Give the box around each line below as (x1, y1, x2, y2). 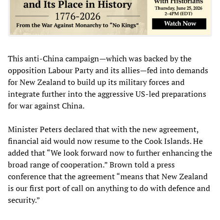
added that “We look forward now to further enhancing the (8, 147, 212, 158)
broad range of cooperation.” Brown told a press (8, 159, 175, 170)
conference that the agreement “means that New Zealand (8, 170, 208, 182)
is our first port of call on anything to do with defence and (8, 182, 210, 193)
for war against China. (8, 100, 84, 111)
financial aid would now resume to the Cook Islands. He (8, 135, 203, 146)
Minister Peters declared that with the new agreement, (8, 123, 198, 135)
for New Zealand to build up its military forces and (8, 76, 185, 87)
